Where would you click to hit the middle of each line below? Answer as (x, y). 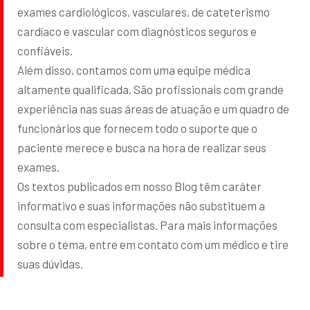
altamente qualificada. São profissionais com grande (151, 89)
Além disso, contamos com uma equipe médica (134, 70)
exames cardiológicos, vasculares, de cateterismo (144, 11)
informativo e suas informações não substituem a (141, 205)
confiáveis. (45, 50)
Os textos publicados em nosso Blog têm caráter (139, 186)
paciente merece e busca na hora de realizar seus (142, 147)
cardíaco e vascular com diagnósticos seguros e (137, 31)
